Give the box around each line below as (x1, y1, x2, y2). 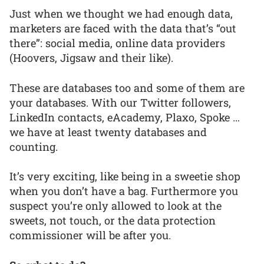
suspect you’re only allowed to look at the (9, 199, 222, 213)
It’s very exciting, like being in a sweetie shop (9, 169, 240, 184)
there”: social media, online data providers (9, 36, 225, 51)
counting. (9, 139, 58, 154)
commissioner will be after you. (9, 228, 171, 243)
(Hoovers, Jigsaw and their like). (9, 51, 173, 65)
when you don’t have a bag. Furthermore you (9, 184, 238, 199)
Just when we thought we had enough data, (9, 6, 233, 21)
